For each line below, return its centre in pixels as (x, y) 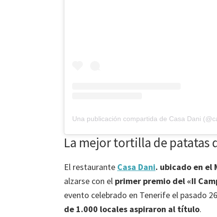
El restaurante (91, 167)
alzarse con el (89, 181)
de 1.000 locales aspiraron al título (132, 209)
